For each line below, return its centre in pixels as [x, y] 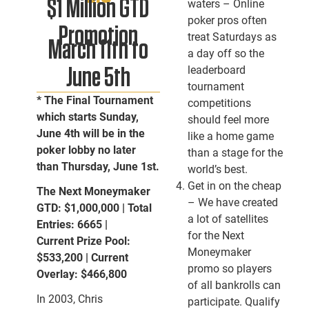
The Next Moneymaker [93, 191]
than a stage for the [235, 153]
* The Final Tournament [94, 100]
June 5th [98, 78]
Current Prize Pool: [83, 241]
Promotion [98, 37]
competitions [219, 103]
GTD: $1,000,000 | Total [94, 208]
